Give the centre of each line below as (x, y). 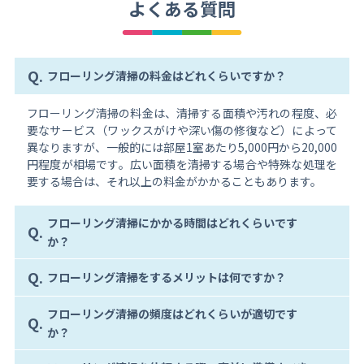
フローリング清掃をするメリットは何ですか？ (166, 277)
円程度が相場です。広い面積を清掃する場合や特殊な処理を (182, 164)
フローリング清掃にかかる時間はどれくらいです (172, 222)
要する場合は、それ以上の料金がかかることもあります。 (174, 181)
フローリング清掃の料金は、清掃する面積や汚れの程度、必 (182, 113)
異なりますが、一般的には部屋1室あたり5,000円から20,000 (182, 147)
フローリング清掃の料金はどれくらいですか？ (166, 76)
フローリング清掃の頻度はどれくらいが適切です (172, 313)
